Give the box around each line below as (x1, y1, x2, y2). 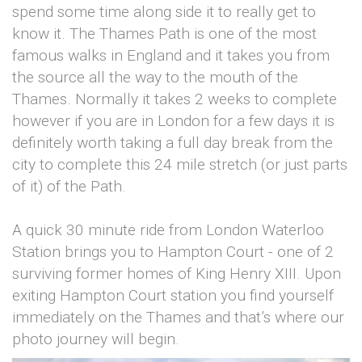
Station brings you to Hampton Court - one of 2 (12, 242, 334, 262)
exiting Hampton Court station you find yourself (12, 286, 334, 305)
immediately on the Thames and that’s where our (12, 308, 344, 327)
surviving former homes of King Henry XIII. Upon (12, 264, 341, 284)
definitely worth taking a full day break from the (12, 133, 333, 153)
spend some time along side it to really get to (12, 2, 316, 22)
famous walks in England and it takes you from (12, 46, 330, 65)
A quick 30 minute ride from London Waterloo (12, 221, 324, 240)
